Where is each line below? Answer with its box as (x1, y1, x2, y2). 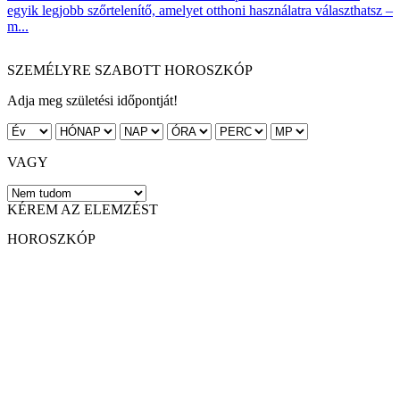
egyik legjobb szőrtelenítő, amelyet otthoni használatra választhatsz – (7, 3, 393, 19)
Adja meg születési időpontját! (7, 93, 178, 109)
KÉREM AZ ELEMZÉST (7, 202, 158, 218)
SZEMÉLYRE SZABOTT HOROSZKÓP (7, 62, 253, 79)
